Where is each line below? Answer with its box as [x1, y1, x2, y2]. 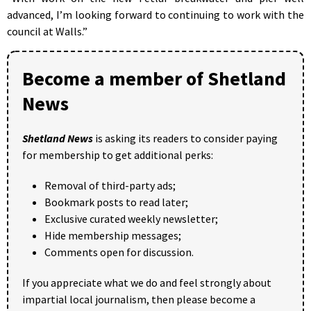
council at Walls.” [7, 24, 87, 38]
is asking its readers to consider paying [93, 131, 278, 145]
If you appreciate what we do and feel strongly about [22, 275, 271, 289]
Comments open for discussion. [44, 244, 194, 259]
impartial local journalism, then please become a [22, 292, 255, 306]
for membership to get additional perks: [22, 147, 213, 162]
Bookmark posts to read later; [44, 194, 188, 209]
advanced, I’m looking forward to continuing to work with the [7, 7, 304, 22]
